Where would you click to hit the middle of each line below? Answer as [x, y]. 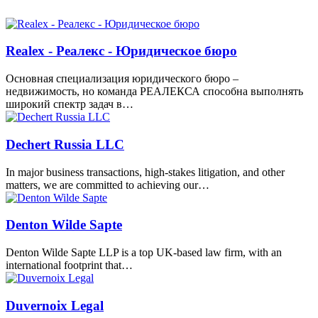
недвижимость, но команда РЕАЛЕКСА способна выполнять [154, 92]
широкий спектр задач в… [70, 104]
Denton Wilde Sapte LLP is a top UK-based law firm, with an [144, 253]
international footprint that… [69, 265]
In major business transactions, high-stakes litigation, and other [145, 172]
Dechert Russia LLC [65, 144]
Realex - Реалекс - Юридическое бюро [121, 51]
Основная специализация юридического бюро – [122, 79]
